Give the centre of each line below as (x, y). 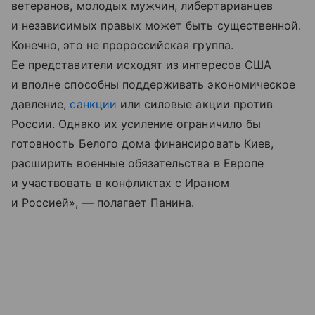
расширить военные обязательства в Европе (137, 163)
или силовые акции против (195, 104)
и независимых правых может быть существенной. (156, 26)
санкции (93, 104)
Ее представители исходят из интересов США (141, 65)
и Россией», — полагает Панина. (103, 203)
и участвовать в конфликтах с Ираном (120, 183)
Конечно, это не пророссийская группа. (122, 45)
